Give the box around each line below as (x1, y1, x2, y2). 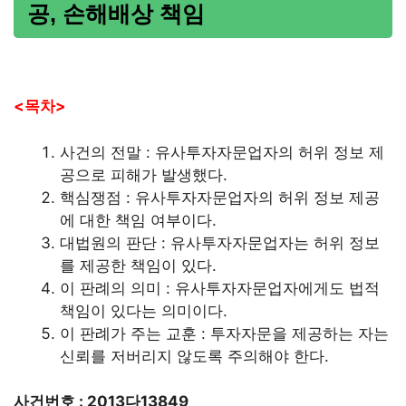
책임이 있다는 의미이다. (60, 301, 227, 320)
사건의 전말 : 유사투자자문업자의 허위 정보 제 (60, 142, 384, 161)
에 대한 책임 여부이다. (60, 210, 217, 229)
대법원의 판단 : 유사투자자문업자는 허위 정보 (60, 233, 380, 252)
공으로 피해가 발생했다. (60, 165, 227, 184)
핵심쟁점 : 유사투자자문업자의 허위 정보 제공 (60, 188, 380, 207)
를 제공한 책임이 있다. (60, 256, 217, 275)
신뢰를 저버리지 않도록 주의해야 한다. (60, 346, 329, 365)
